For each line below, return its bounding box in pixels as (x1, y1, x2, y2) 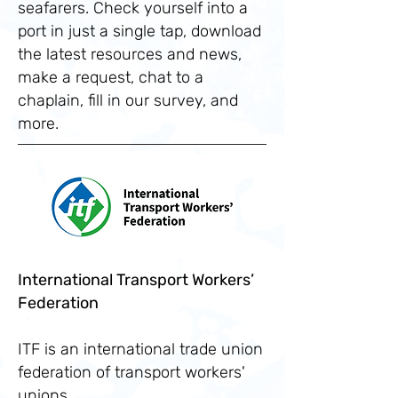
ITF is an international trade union (18, 339, 263, 359)
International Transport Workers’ (18, 270, 254, 290)
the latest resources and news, (18, 44, 242, 64)
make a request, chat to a (18, 68, 203, 87)
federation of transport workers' (18, 362, 245, 382)
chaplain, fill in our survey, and (18, 91, 238, 110)
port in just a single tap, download (18, 21, 261, 41)
